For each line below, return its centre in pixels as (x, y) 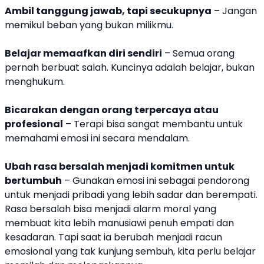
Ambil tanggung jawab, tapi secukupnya (108, 11)
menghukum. (35, 82)
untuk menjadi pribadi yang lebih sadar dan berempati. (131, 195)
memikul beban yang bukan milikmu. (89, 25)
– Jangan (234, 11)
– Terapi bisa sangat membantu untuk (153, 124)
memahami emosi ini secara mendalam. (97, 138)
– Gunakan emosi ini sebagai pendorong (156, 181)
